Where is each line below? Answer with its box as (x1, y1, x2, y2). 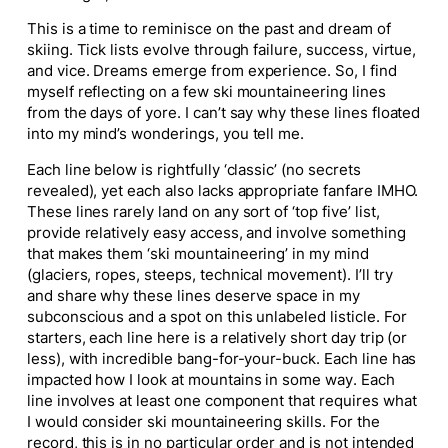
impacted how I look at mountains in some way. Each (26, 370, 395, 389)
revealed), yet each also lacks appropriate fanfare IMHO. (26, 181, 419, 200)
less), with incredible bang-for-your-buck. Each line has (26, 349, 417, 368)
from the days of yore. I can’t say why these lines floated (26, 104, 421, 123)
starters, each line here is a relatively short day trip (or (26, 328, 408, 347)
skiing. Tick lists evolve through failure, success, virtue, (26, 41, 417, 60)
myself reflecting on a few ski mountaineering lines (26, 83, 386, 102)
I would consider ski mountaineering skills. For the (26, 412, 380, 431)
